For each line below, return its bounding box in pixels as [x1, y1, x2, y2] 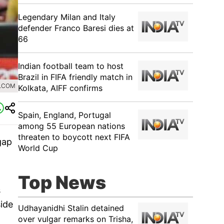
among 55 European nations [18, 121, 125, 131]
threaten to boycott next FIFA [18, 132, 130, 142]
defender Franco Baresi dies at [18, 23, 134, 33]
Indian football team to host [18, 61, 123, 71]
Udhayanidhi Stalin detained [18, 203, 124, 213]
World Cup [18, 143, 58, 153]
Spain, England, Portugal [18, 110, 111, 120]
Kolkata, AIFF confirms [18, 83, 102, 93]
